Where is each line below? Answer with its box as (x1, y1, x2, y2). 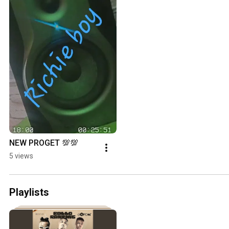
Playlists (9, 186, 49, 199)
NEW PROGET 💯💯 (9, 138, 78, 148)
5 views (9, 152, 33, 161)
